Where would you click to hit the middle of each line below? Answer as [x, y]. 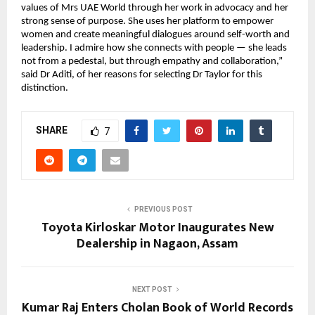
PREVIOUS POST [163, 209]
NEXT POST [152, 289]
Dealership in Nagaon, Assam [157, 244]
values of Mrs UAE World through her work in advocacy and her [155, 8]
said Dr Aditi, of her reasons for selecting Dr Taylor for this [142, 75]
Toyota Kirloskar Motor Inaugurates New [157, 227]
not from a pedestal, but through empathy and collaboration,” [152, 61]
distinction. [45, 88]
